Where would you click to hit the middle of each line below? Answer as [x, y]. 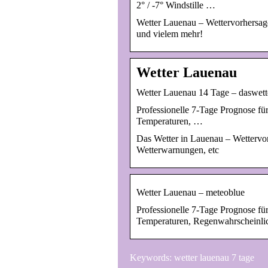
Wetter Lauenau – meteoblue [191, 192]
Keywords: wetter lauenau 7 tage [192, 257]
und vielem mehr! [170, 33]
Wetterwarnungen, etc [178, 150]
